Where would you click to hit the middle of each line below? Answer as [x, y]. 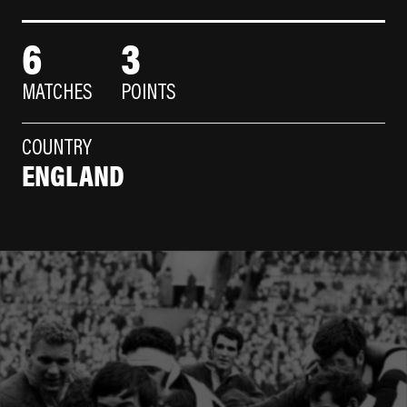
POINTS [149, 94]
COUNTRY [57, 149]
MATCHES [57, 94]
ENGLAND [73, 174]
